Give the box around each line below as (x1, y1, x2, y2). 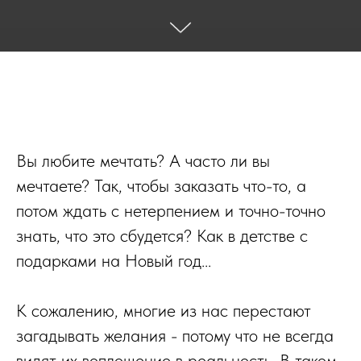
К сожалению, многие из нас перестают (16, 300, 311, 321)
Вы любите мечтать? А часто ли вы (16, 150, 270, 171)
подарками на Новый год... (16, 250, 211, 271)
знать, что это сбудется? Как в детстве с (16, 225, 308, 246)
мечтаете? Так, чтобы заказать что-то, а (16, 175, 306, 196)
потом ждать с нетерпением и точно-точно (16, 200, 326, 221)
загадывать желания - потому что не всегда (16, 325, 334, 346)
